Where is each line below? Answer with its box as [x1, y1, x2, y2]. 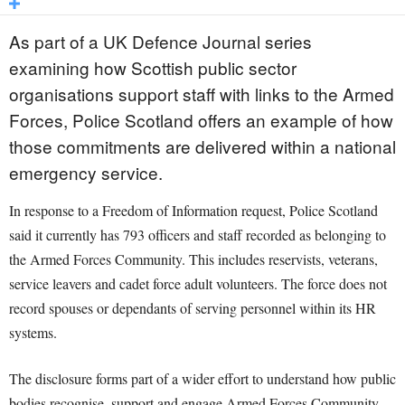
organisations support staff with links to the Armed [9, 81, 394, 107]
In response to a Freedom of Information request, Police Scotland [9, 201, 378, 221]
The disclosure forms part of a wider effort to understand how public [9, 369, 396, 389]
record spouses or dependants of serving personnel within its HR [9, 298, 376, 318]
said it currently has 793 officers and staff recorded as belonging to [9, 225, 386, 245]
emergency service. [9, 160, 163, 185]
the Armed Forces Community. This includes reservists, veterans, [9, 250, 378, 269]
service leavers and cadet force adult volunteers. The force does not [9, 274, 387, 294]
